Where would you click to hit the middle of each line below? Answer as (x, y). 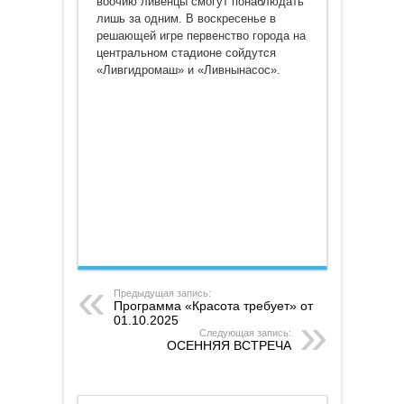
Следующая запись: (245, 333)
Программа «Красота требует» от (213, 306)
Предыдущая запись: (162, 293)
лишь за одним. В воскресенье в (186, 18)
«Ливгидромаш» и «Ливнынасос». (188, 70)
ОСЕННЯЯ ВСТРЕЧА (229, 345)
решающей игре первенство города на (201, 36)
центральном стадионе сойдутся (186, 53)
